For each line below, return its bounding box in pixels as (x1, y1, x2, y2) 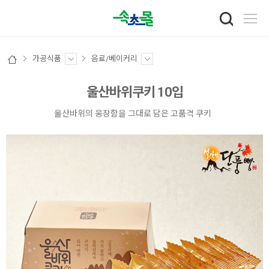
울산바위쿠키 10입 (86, 85, 183, 100)
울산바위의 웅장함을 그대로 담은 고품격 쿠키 (53, 109, 213, 119)
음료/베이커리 (91, 54, 138, 64)
